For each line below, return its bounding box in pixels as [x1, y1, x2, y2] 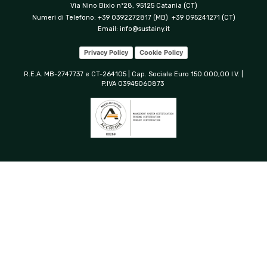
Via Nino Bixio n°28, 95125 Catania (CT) [70, 2, 197, 10]
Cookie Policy [139, 48, 183, 57]
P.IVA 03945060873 [101, 80, 166, 88]
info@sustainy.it [119, 25, 170, 33]
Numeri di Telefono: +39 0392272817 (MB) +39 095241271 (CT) [32, 13, 235, 21]
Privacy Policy [84, 48, 128, 57]
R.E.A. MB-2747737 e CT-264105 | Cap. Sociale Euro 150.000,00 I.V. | [24, 70, 243, 79]
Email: [97, 25, 120, 33]
